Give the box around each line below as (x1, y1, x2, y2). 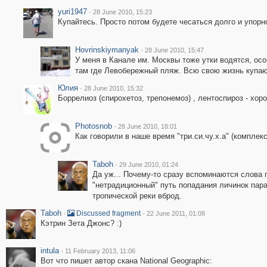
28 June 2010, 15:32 (83, 85, 143, 92)
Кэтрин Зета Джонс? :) (40, 219, 122, 228)
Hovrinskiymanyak (74, 45, 139, 54)
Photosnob (74, 122, 112, 131)
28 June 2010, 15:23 (92, 8, 152, 15)
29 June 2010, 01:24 (119, 161, 178, 168)
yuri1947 (57, 7, 87, 16)
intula (40, 246, 59, 255)
